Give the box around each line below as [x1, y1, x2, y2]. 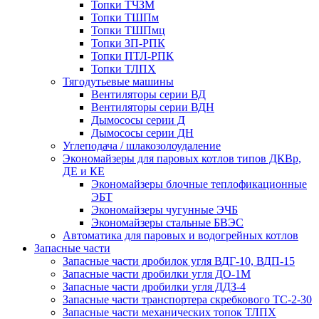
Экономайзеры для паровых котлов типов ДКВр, [63, 152, 301, 164]
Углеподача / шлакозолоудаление [63, 139, 221, 152]
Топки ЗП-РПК [91, 36, 165, 49]
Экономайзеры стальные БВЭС [91, 216, 244, 229]
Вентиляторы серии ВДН [91, 100, 214, 113]
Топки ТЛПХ [91, 62, 156, 75]
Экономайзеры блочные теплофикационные [91, 177, 307, 190]
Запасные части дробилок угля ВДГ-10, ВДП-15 [63, 254, 295, 267]
